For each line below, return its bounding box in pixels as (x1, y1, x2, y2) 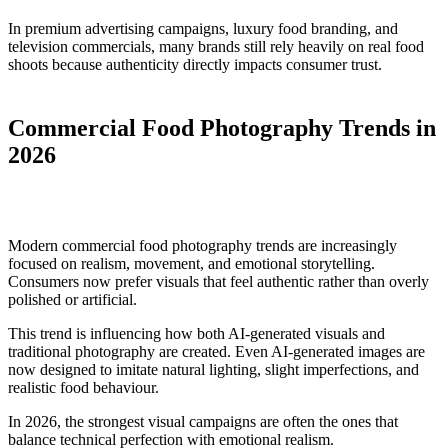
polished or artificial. (8, 291, 137, 308)
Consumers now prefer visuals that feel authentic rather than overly (8, 273, 429, 290)
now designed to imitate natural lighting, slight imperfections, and (8, 361, 419, 378)
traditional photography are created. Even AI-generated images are (8, 343, 425, 360)
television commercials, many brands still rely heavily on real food (8, 38, 424, 56)
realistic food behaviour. (8, 379, 159, 396)
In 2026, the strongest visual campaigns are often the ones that (8, 413, 398, 430)
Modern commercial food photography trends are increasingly (8, 237, 397, 254)
